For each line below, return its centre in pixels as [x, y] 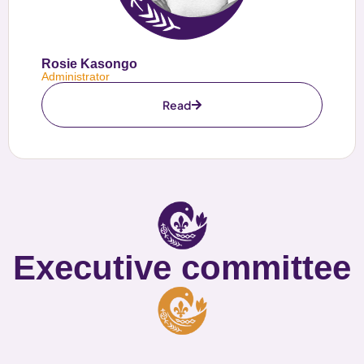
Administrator [76, 77]
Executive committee [182, 268]
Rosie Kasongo [89, 64]
